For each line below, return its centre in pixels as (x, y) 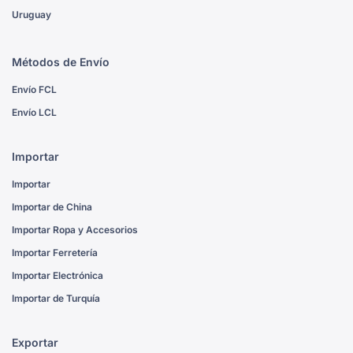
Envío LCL (34, 113)
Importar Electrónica (58, 276)
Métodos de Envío (61, 62)
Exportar (35, 343)
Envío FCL (34, 90)
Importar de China (52, 207)
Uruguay (32, 15)
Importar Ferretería (55, 253)
